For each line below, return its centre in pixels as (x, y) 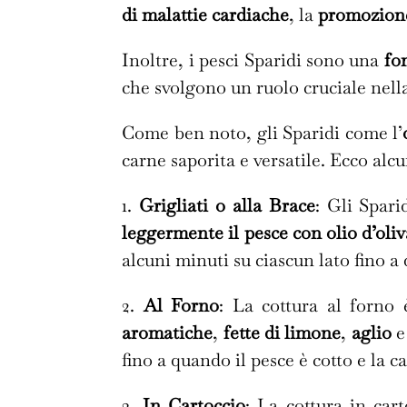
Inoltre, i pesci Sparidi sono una (253, 60)
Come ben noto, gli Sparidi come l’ (263, 133)
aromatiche (168, 333)
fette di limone (282, 333)
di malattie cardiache (206, 15)
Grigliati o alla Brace (227, 206)
